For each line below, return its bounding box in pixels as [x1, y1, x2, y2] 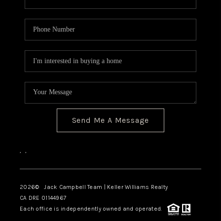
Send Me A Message [72, 115, 149, 125]
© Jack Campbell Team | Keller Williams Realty [35, 184, 168, 191]
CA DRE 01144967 [19, 194, 67, 202]
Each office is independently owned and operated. [19, 205, 167, 213]
